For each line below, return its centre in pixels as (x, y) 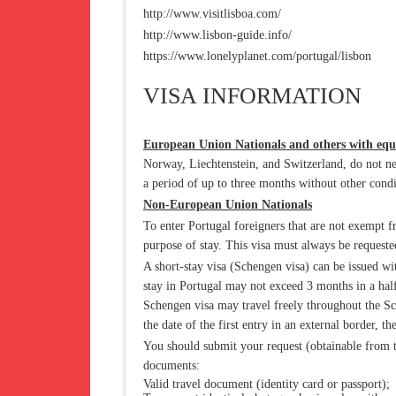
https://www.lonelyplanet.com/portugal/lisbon (257, 56)
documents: (171, 366)
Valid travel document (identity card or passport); (267, 384)
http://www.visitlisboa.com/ (212, 14)
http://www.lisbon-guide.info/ (217, 35)
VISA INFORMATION (252, 96)
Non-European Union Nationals (228, 205)
